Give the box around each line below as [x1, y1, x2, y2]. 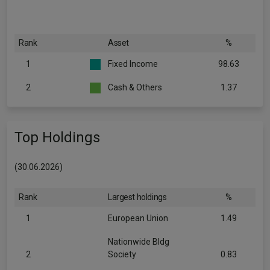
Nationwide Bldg [108, 237, 169, 246]
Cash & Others [108, 83, 162, 92]
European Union [108, 213, 168, 223]
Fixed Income [108, 59, 158, 69]
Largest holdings [108, 192, 167, 202]
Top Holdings [14, 129, 100, 146]
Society [108, 250, 136, 259]
